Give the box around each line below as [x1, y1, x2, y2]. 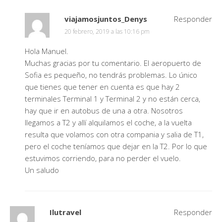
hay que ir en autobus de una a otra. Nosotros [25, 106, 183, 116]
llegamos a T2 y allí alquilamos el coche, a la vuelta [25, 117, 192, 128]
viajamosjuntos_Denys [64, 14, 147, 24]
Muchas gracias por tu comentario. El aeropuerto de [25, 58, 201, 68]
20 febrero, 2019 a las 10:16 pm [64, 27, 150, 36]
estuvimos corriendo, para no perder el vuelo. [25, 153, 181, 164]
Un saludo [25, 165, 59, 175]
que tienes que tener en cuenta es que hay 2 [25, 82, 180, 92]
